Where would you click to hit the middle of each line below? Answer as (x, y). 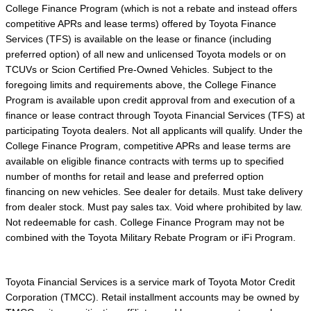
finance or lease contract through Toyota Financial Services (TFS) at (155, 116)
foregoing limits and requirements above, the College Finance (141, 85)
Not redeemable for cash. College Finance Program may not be (145, 222)
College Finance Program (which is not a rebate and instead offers (151, 9)
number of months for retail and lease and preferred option (135, 177)
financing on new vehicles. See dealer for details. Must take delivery (154, 192)
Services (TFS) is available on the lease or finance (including (138, 39)
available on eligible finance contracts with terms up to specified (145, 161)
